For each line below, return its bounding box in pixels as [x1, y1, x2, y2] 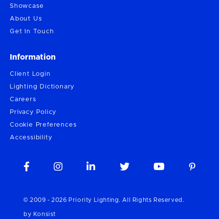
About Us [10, 16, 42, 22]
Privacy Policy [10, 109, 57, 116]
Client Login [10, 71, 51, 78]
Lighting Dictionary [10, 84, 75, 90]
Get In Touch [10, 28, 54, 35]
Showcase [10, 3, 44, 10]
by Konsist [23, 211, 56, 218]
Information [10, 53, 56, 62]
